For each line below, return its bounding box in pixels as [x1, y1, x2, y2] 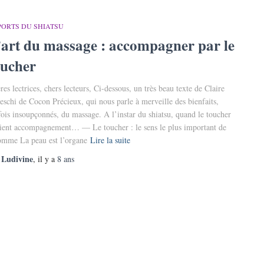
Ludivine [1, 153, 33, 165]
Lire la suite [90, 134, 130, 146]
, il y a [33, 153, 57, 164]
